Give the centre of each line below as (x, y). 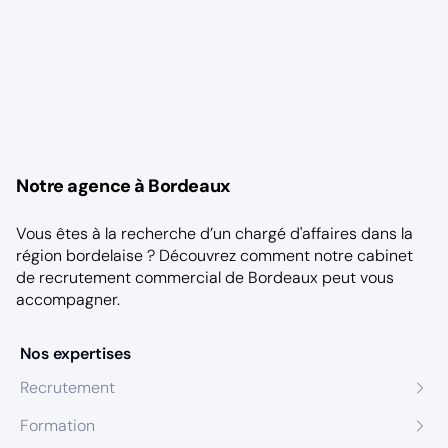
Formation (57, 425)
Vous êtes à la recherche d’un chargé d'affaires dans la (214, 233)
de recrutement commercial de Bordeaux (167, 277)
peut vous (356, 277)
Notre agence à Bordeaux (123, 186)
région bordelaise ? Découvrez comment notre (186, 255)
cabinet (385, 255)
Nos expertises (75, 353)
